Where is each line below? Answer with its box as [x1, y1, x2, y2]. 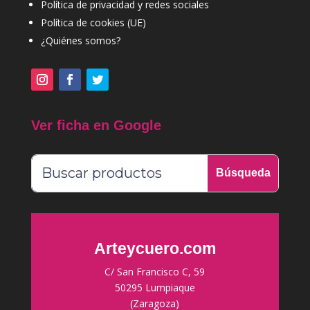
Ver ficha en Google [30, 118, 161, 134]
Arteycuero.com [93, 239, 216, 257]
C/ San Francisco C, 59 [104, 264, 206, 278]
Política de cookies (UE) [40, 16, 146, 30]
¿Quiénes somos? [40, 34, 120, 48]
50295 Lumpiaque [114, 280, 195, 294]
